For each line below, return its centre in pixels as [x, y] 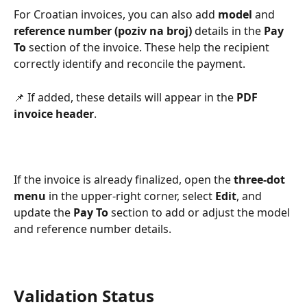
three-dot [261, 180]
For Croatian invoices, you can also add [116, 15]
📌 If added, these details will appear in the [125, 97]
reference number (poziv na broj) [103, 31]
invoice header [54, 113]
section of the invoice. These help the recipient [149, 48]
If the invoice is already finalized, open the [124, 180]
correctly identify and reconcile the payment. [131, 64]
